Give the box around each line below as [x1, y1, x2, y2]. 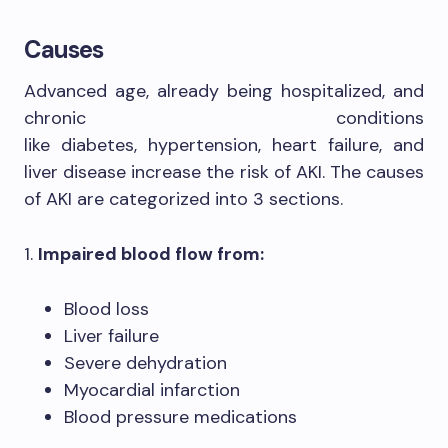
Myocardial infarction [64, 378, 240, 402]
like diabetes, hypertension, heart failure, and [24, 133, 424, 157]
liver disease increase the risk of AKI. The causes [24, 160, 424, 184]
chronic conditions [24, 106, 424, 130]
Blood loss [64, 297, 149, 321]
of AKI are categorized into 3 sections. [24, 187, 343, 211]
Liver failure [64, 324, 159, 348]
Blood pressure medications [64, 405, 297, 429]
